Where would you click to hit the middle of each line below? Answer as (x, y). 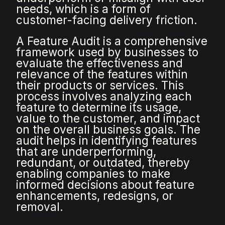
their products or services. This (100, 85)
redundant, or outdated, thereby (103, 163)
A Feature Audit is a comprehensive (112, 41)
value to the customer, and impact (108, 119)
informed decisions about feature (105, 185)
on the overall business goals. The (108, 130)
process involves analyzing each (104, 96)
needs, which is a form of (84, 9)
